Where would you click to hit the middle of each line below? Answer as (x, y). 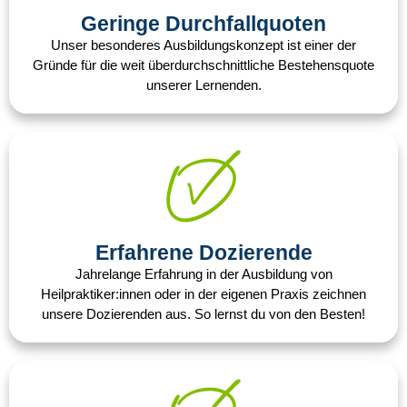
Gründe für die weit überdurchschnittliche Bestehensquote (203, 65)
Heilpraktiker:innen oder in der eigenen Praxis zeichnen (203, 294)
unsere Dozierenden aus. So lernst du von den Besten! (203, 314)
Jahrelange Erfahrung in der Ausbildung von (203, 274)
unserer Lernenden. (203, 85)
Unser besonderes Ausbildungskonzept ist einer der (203, 45)
